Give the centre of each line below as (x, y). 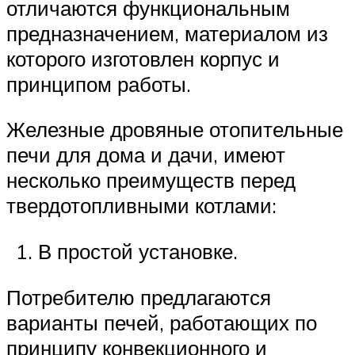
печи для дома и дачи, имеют (146, 155)
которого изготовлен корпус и (143, 58)
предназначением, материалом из (167, 33)
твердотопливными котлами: (141, 206)
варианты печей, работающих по (162, 322)
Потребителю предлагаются (139, 297)
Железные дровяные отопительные (175, 130)
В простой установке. (138, 252)
